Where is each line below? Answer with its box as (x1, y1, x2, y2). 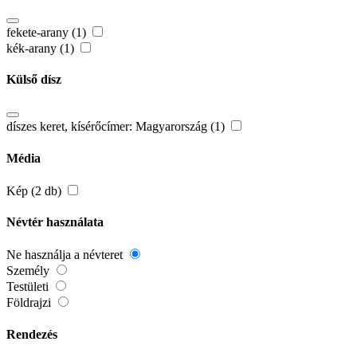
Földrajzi (6, 296, 54, 310)
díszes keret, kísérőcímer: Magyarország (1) (6, 120, 228, 134)
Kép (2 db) (6, 183, 65, 198)
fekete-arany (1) (6, 25, 89, 39)
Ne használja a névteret (6, 248, 126, 262)
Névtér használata (6, 215, 104, 229)
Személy (6, 264, 53, 278)
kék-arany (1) (6, 41, 77, 55)
